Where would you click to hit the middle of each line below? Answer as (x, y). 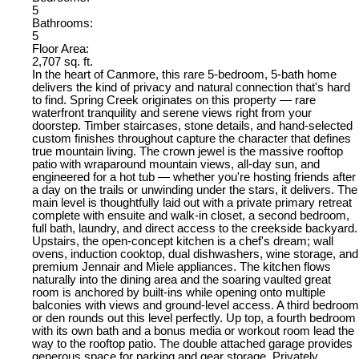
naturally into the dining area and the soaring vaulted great (182, 279)
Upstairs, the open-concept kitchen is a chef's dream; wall (183, 241)
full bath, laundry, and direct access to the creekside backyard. (195, 228)
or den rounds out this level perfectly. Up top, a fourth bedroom (194, 318)
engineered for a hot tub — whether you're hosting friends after (194, 177)
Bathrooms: (63, 23)
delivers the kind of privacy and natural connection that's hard (191, 87)
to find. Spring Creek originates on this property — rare (174, 100)
